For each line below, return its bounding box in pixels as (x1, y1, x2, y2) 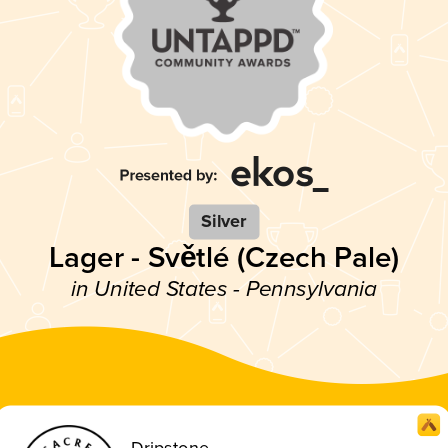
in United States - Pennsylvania (70, 275, 378, 303)
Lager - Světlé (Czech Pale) (49, 239, 399, 276)
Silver (201, 210, 247, 233)
